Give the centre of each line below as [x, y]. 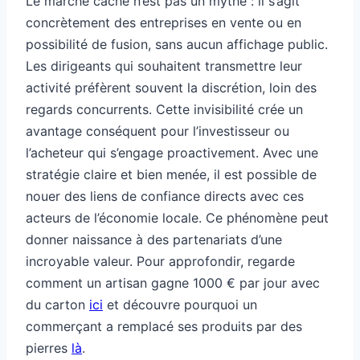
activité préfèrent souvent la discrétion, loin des [171, 88]
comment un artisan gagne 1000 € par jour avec [173, 283]
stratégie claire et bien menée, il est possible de [171, 175]
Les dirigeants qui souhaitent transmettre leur [164, 66]
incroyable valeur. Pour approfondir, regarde [160, 262]
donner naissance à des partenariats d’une [154, 240]
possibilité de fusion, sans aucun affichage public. [177, 45]
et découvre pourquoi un [180, 305]
